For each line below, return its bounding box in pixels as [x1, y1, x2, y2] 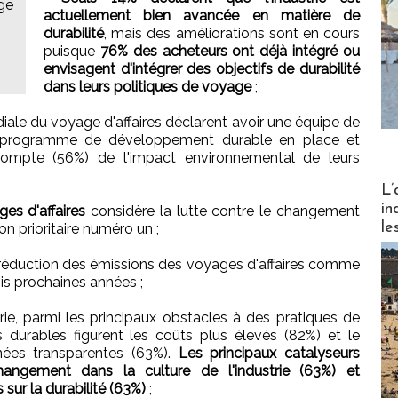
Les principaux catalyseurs [178, 344, 361, 362]
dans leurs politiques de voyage [44, 77, 251, 95]
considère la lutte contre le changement [91, 202, 361, 219]
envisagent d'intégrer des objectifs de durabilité [44, 60, 360, 77]
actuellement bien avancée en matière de [44, 6, 360, 24]
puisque [44, 42, 100, 60]
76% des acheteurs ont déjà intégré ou [99, 42, 361, 60]
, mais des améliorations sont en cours [104, 24, 360, 42]
